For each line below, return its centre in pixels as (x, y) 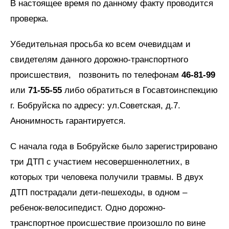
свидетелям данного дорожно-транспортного (99, 60)
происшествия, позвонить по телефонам (96, 75)
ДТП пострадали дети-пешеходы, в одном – (99, 193)
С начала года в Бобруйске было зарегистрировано (114, 147)
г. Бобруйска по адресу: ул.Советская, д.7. (95, 106)
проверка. (29, 19)
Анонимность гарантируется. (68, 121)
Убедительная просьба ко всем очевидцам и (100, 44)
